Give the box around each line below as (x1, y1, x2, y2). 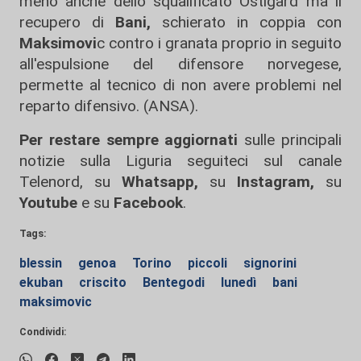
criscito (79, 275, 130, 291)
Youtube (19, 193, 77, 213)
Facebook (114, 193, 183, 213)
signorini (243, 255, 297, 272)
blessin (19, 255, 65, 272)
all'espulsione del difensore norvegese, (19, 55, 342, 74)
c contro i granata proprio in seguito (97, 34, 342, 53)
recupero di (19, 13, 104, 32)
